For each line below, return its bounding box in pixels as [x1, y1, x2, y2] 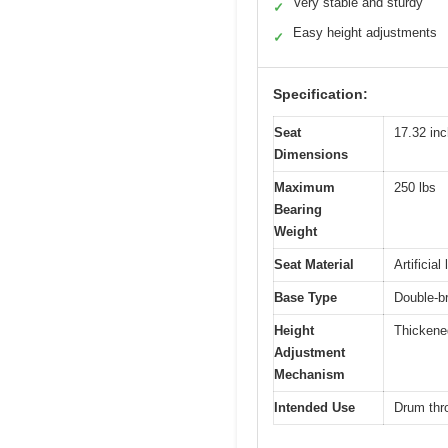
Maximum [274, 180, 335, 196]
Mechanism [274, 367, 345, 383]
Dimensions [274, 147, 348, 163]
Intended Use [274, 400, 355, 416]
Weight [274, 224, 317, 240]
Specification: [273, 86, 368, 103]
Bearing [274, 202, 322, 218]
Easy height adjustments [293, 25, 437, 41]
